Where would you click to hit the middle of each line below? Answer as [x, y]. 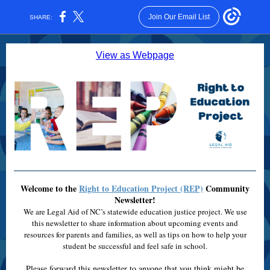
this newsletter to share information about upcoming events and [135, 223]
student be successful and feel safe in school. [135, 246]
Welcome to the [50, 188]
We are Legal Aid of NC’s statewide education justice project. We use [135, 212]
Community [226, 188]
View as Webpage [135, 55]
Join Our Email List [179, 17]
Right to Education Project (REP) [141, 188]
